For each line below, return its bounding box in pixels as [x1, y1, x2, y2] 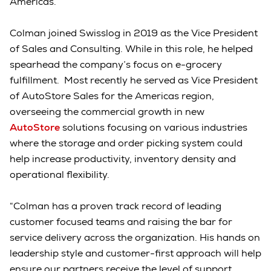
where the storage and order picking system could [10, 137, 243, 150]
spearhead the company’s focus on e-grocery [10, 58, 222, 71]
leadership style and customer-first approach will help [10, 247, 261, 260]
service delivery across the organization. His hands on [10, 231, 260, 244]
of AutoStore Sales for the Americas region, [10, 90, 214, 103]
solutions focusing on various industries [60, 121, 247, 134]
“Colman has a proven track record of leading [10, 200, 221, 213]
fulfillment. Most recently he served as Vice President [10, 74, 258, 87]
